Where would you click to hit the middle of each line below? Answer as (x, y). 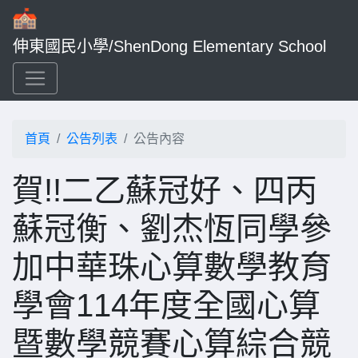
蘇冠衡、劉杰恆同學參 (172, 229)
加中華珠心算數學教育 (172, 267)
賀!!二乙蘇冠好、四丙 (165, 190)
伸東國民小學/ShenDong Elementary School (169, 46)
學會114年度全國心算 (166, 305)
